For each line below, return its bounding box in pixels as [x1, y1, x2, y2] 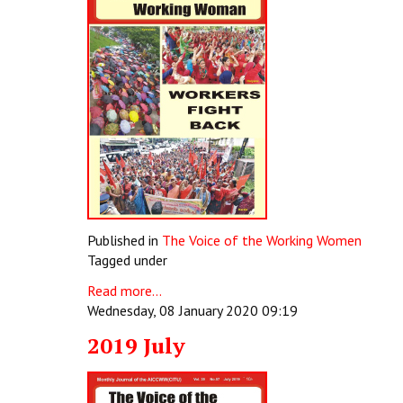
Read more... [87, 282, 162, 300]
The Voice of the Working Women [162, 231, 362, 249]
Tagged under [87, 251, 167, 269]
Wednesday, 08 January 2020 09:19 [87, 301, 298, 319]
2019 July [87, 331, 185, 360]
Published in [87, 231, 158, 249]
